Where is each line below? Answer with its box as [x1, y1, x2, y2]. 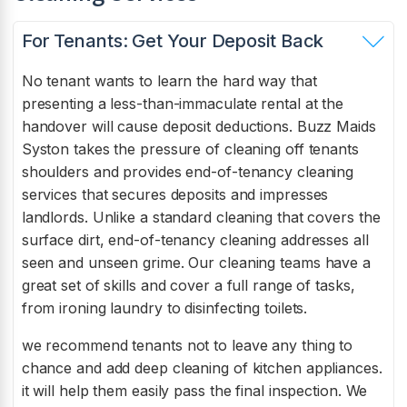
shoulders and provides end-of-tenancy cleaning [21, 163, 354, 182]
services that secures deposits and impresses [21, 185, 329, 204]
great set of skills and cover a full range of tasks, [21, 276, 355, 295]
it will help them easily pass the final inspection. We [21, 382, 368, 401]
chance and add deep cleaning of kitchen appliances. [21, 359, 382, 378]
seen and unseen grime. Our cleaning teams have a [21, 253, 371, 273]
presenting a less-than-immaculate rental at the [21, 94, 344, 114]
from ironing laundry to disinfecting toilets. [21, 299, 313, 318]
